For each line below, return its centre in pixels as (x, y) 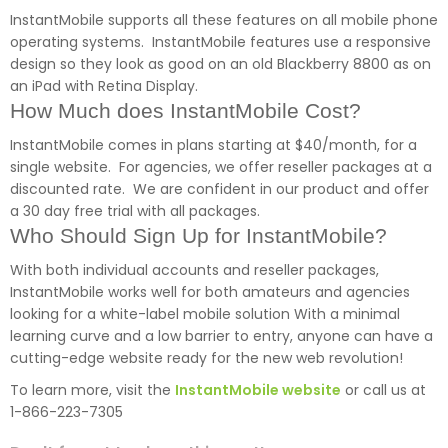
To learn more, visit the (92, 390)
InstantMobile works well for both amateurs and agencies (210, 292)
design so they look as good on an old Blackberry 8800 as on (220, 64)
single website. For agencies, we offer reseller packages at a (221, 167)
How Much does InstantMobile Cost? (185, 111)
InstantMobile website (258, 390)
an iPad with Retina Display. (104, 86)
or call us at (383, 390)
